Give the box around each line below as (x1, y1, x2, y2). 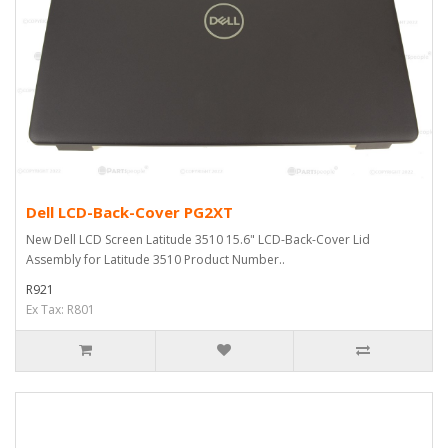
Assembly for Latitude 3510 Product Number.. (26, 251, 285, 268)
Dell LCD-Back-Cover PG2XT (26, 202, 233, 222)
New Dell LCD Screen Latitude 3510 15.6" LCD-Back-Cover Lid (26, 231, 370, 248)
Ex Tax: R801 (26, 301, 95, 318)
